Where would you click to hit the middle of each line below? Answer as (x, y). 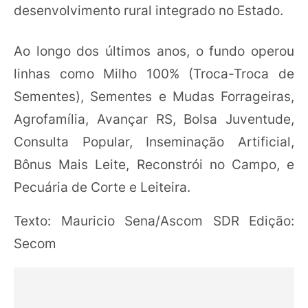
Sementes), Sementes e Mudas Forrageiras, (154, 97)
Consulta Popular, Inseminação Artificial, (154, 142)
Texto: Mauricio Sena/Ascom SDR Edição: (154, 221)
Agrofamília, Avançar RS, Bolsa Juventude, (154, 119)
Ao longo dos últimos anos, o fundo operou (154, 51)
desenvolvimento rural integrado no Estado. (148, 10)
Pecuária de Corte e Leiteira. (102, 187)
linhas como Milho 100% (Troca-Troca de (154, 74)
